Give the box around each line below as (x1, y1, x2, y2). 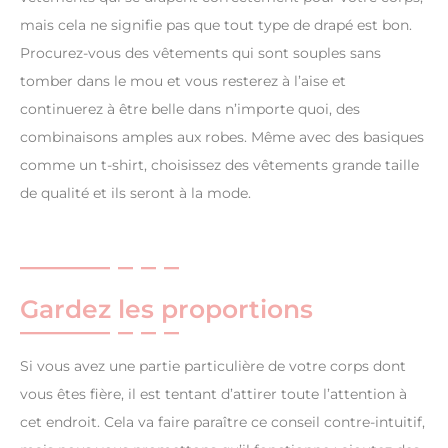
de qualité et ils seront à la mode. (20, 184, 251, 203)
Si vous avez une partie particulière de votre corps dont (20, 357, 406, 376)
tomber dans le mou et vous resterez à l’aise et (20, 72, 346, 91)
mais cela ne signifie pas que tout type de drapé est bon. (20, 16, 412, 35)
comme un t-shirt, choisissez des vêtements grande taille (20, 156, 419, 175)
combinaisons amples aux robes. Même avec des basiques (20, 128, 424, 147)
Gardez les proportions (20, 294, 313, 325)
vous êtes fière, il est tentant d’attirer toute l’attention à (20, 385, 407, 404)
